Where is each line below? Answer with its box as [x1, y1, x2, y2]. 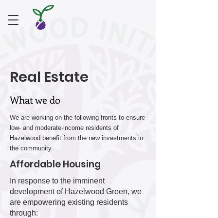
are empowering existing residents [10, 198, 128, 206]
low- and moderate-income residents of [10, 124, 119, 131]
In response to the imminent [10, 177, 105, 185]
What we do [10, 93, 60, 106]
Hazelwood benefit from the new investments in [10, 134, 143, 142]
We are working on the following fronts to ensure [10, 114, 145, 121]
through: [10, 209, 40, 217]
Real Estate [10, 67, 89, 87]
